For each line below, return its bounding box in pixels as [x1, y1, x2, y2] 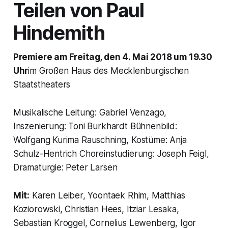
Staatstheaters [13, 79, 71, 90]
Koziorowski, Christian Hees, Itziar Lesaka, [13, 204, 179, 214]
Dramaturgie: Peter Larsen [13, 162, 118, 173]
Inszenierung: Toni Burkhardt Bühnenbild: [13, 121, 177, 131]
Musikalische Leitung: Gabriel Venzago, [13, 107, 167, 118]
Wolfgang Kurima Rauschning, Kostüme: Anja [13, 134, 187, 145]
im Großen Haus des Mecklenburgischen [28, 65, 189, 76]
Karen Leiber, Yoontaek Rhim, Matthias [30, 190, 185, 201]
